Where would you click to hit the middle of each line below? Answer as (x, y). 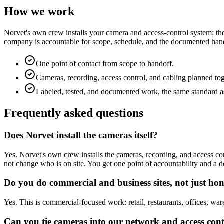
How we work (39, 12)
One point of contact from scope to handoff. (105, 64)
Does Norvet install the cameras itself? (81, 135)
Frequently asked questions (74, 113)
